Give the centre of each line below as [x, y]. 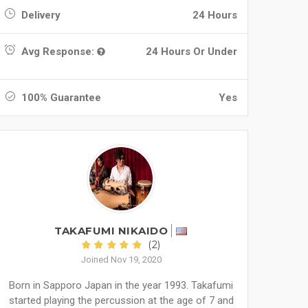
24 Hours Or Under [191, 52]
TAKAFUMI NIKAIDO [111, 231]
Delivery [40, 15]
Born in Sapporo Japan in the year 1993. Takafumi [121, 285]
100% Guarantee [60, 98]
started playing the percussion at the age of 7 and [121, 300]
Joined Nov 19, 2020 [121, 260]
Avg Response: [58, 52]
